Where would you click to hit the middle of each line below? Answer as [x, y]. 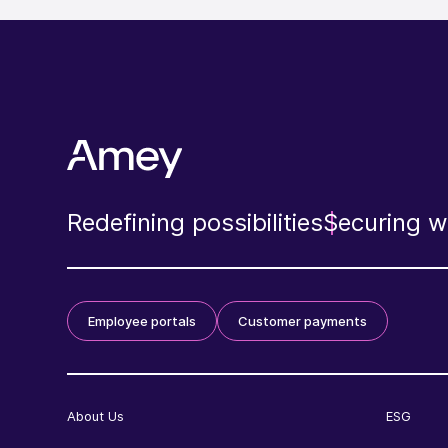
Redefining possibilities [195, 223]
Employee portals [142, 320]
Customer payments [302, 320]
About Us [95, 415]
